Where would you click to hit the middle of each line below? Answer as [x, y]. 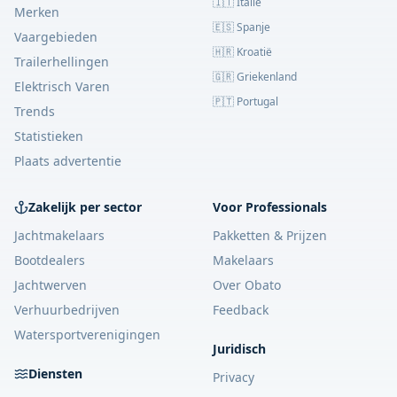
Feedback [241, 310]
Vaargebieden [56, 37]
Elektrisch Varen [62, 87]
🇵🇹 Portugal [245, 102]
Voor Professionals [270, 207]
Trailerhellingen [62, 62]
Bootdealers [50, 261]
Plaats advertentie [68, 161]
